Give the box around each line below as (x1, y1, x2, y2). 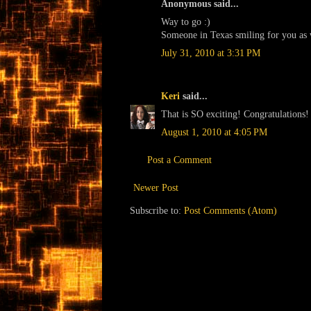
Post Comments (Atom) (184, 205, 277, 216)
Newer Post (133, 182, 178, 193)
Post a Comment (147, 154, 212, 165)
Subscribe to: (130, 205, 184, 216)
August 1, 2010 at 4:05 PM (161, 126, 267, 137)
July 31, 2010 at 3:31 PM (161, 47, 260, 58)
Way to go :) (161, 16, 210, 27)
